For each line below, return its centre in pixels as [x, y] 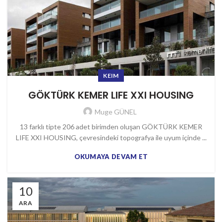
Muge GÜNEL [115, 111]
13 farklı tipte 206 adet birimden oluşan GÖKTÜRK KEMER [111, 126]
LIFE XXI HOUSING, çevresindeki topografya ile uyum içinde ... [111, 137]
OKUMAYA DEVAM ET [111, 156]
